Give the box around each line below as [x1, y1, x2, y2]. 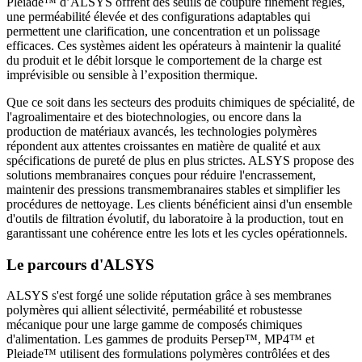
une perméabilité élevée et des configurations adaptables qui [6, 9, 310, 23]
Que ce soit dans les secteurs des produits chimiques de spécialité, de [6, 95, 355, 109]
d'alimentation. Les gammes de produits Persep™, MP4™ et [6, 332, 314, 347]
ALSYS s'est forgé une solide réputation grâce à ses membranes [6, 288, 331, 303]
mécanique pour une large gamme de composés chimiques [6, 318, 302, 332]
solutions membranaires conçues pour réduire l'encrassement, [6, 167, 316, 182]
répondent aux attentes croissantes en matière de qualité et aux [6, 138, 321, 153]
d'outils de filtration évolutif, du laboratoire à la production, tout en [6, 211, 343, 225]
